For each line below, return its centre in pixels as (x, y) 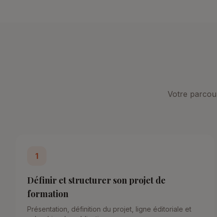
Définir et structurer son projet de (96, 180)
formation (48, 194)
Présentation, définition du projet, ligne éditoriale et (109, 209)
